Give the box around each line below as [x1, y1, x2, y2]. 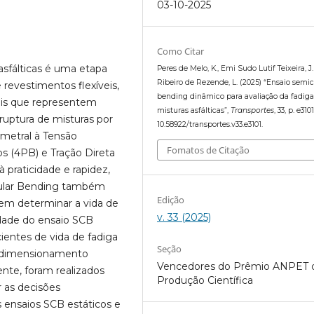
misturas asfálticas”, [157, 106, 231, 116]
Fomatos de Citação [167, 143, 250, 156]
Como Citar [157, 45, 205, 58]
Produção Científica [157, 273, 254, 287]
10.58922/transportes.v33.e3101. [157, 120, 264, 130]
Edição [157, 193, 185, 206]
